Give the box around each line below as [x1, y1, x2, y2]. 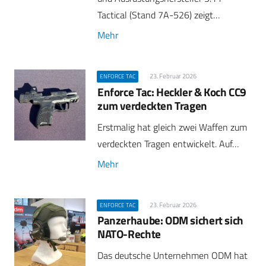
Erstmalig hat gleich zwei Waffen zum [97, 119, 247, 134]
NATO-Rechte [97, 225, 161, 243]
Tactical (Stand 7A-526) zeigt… [97, 8, 220, 23]
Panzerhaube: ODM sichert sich [97, 211, 243, 229]
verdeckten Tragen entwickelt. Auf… [97, 136, 239, 151]
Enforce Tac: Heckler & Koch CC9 [97, 83, 247, 100]
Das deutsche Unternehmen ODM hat [97, 248, 248, 263]
